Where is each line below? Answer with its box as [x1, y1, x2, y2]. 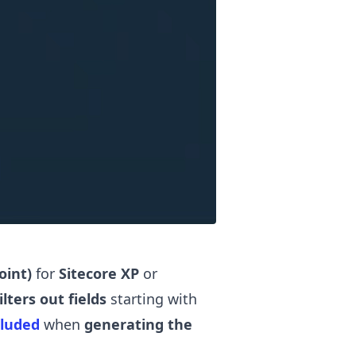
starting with [106, 289, 197, 309]
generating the [84, 315, 192, 335]
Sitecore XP [59, 264, 139, 284]
